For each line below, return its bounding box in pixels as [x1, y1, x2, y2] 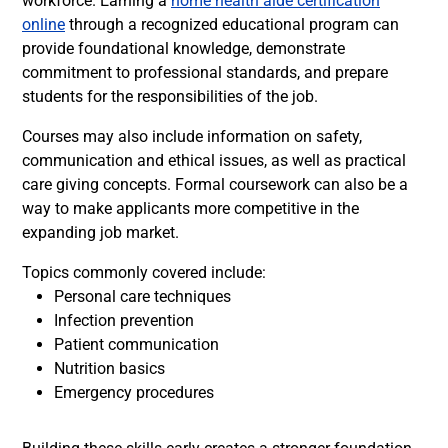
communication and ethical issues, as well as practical [22, 151, 406, 170]
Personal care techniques [54, 287, 231, 306]
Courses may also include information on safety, [22, 127, 362, 146]
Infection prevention [54, 311, 194, 330]
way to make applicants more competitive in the [22, 199, 359, 218]
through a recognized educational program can [65, 15, 399, 34]
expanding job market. [22, 223, 179, 242]
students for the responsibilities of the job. [22, 87, 318, 106]
